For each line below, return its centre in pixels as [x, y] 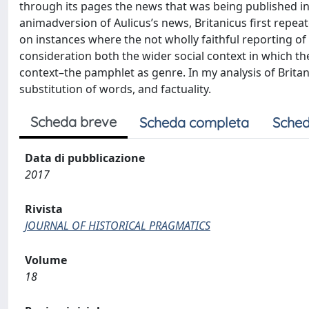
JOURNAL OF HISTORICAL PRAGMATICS [118, 226]
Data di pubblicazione [85, 158]
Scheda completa [194, 122]
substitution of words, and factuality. [115, 89]
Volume [46, 260]
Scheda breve [73, 122]
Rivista [44, 209]
